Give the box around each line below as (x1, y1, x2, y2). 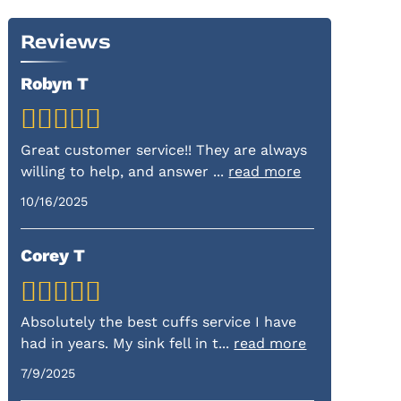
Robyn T (21, 73, 90, 94)
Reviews (21, 29, 112, 55)
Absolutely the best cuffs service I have (21, 313, 297, 331)
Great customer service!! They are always (21, 141, 308, 158)
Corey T (21, 245, 86, 267)
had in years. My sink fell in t (21, 335, 219, 353)
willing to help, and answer (21, 162, 214, 180)
